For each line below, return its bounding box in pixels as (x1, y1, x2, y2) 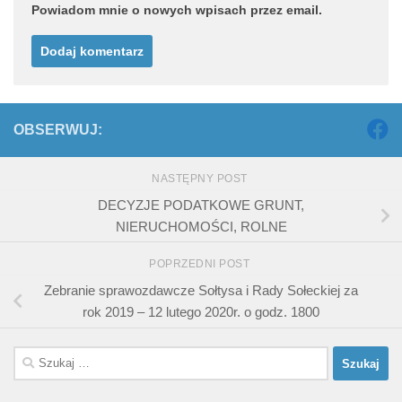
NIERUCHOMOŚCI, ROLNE (115, 218, 287, 234)
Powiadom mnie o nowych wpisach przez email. (31, 2, 322, 17)
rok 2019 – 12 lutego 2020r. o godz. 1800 (83, 304, 319, 320)
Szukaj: (13, 348, 57, 364)
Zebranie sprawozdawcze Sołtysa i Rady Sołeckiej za (44, 283, 358, 299)
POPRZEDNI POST (149, 258, 253, 271)
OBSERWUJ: (13, 121, 102, 137)
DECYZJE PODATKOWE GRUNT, (98, 197, 304, 213)
